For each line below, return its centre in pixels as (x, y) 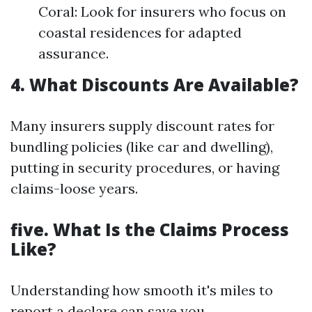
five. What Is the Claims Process (150, 229)
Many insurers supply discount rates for (142, 126)
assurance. (73, 53)
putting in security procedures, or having (145, 167)
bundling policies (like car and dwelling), (142, 147)
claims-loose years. (74, 188)
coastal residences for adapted (140, 32)
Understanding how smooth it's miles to (142, 290)
